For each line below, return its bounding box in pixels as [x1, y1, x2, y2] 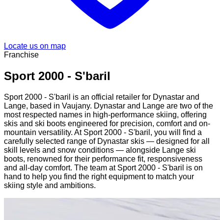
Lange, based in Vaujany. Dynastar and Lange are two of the [4, 102, 213, 110]
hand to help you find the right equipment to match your [4, 172, 194, 181]
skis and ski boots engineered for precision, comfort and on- [4, 119, 210, 128]
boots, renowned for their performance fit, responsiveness [4, 155, 202, 164]
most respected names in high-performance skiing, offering [4, 110, 207, 119]
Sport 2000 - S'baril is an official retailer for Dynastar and [4, 93, 199, 102]
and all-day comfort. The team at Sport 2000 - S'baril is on [4, 164, 203, 172]
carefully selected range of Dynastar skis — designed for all [4, 137, 210, 146]
